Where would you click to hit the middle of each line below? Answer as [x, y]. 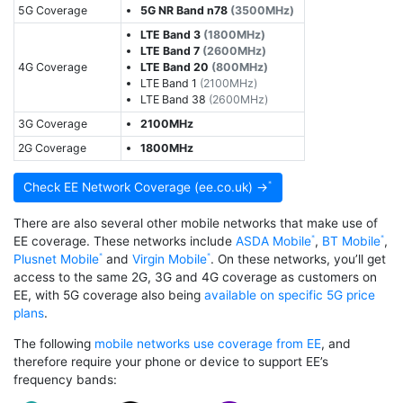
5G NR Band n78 [186, 10]
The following [54, 344]
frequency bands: [65, 380]
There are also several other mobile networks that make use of [196, 224]
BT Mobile [351, 242]
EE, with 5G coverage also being [109, 296]
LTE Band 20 [176, 67]
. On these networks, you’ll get [298, 260]
